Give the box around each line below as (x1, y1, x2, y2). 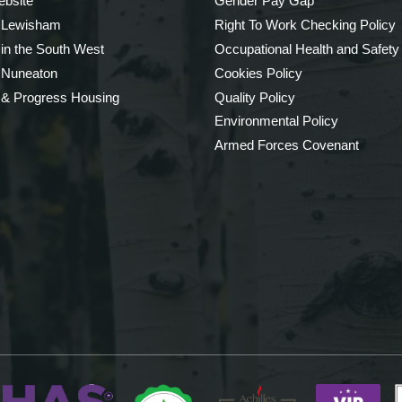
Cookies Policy (214, 65, 302, 81)
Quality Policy (214, 89, 295, 105)
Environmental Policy (214, 113, 338, 129)
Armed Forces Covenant (214, 137, 359, 153)
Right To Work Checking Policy (214, 17, 396, 33)
